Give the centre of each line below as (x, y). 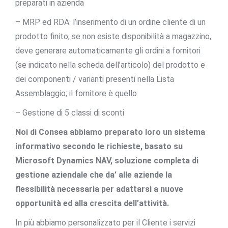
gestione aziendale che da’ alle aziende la (94, 175)
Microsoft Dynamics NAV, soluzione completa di (107, 160)
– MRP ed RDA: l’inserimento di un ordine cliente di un (110, 22)
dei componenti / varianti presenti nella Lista (95, 79)
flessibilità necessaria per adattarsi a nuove (99, 189)
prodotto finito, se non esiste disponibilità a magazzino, (113, 36)
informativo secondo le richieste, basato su (99, 146)
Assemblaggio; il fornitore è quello (76, 93)
